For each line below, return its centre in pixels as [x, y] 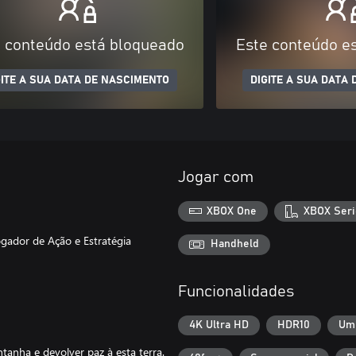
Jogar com [216, 177]
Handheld [235, 244]
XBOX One [232, 211]
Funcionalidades [236, 291]
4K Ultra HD [219, 325]
